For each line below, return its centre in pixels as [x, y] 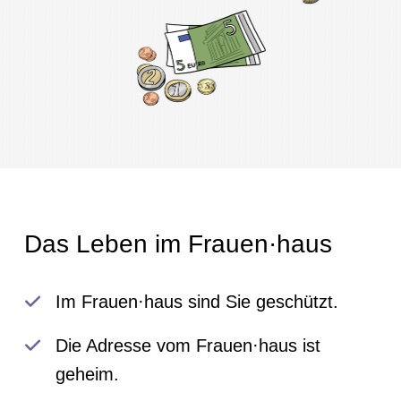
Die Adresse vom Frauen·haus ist [188, 346]
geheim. [88, 375]
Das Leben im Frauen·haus [178, 243]
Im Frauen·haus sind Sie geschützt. [197, 301]
